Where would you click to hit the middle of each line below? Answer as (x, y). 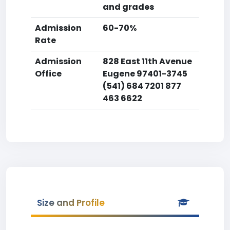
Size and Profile (71, 203)
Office (48, 74)
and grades (128, 7)
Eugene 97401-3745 (145, 74)
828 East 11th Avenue (147, 61)
